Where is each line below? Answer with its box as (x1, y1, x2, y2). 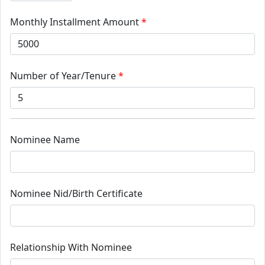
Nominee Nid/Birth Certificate (10, 186, 143, 200)
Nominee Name (10, 132, 80, 146)
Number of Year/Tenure (10, 69, 116, 82)
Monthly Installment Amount (10, 15, 139, 28)
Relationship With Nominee (10, 240, 132, 254)
